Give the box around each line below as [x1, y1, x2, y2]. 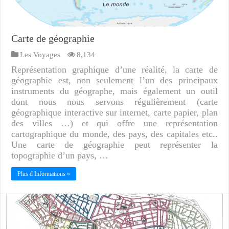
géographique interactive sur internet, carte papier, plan [11, 107, 218, 118]
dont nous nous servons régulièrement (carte [11, 97, 218, 107]
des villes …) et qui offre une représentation [11, 118, 218, 129]
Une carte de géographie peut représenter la [11, 140, 218, 150]
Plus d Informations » [17, 170, 71, 178]
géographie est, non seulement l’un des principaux [11, 75, 218, 86]
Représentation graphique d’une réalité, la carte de [11, 64, 218, 75]
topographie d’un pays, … [11, 150, 109, 161]
